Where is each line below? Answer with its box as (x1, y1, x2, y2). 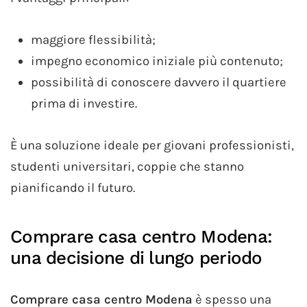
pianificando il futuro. (10, 180, 135, 196)
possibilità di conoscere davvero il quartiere (31, 75, 286, 90)
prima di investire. (31, 96, 137, 112)
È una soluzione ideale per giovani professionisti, (10, 138, 294, 153)
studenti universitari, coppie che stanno (10, 159, 244, 175)
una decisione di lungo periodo (10, 247, 262, 269)
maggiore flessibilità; (31, 32, 156, 48)
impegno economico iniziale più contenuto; (31, 53, 283, 69)
